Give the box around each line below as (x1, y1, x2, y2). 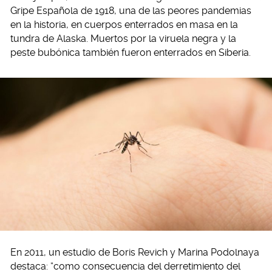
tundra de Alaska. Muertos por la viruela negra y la (10, 33, 236, 45)
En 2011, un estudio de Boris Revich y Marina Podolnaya (10, 246, 259, 259)
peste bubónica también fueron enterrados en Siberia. (10, 47, 251, 59)
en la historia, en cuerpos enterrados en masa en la (10, 19, 238, 31)
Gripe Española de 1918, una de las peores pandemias (10, 5, 251, 17)
